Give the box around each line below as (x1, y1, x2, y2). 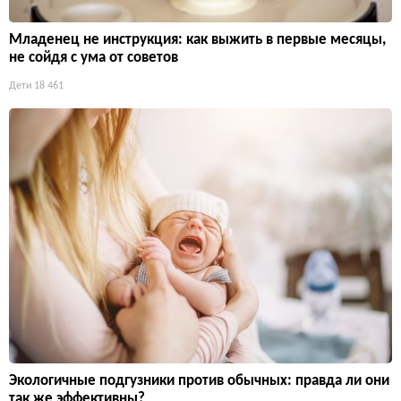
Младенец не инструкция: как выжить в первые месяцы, (9, 31, 386, 47)
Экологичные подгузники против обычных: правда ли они (9, 372, 389, 388)
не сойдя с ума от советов (9, 49, 178, 65)
